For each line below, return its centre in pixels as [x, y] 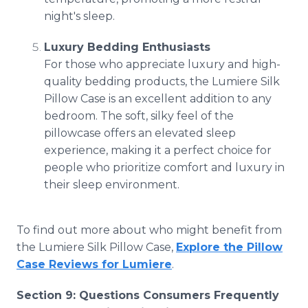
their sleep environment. [112, 185]
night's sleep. [79, 16]
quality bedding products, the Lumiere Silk [162, 81]
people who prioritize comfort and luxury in [164, 167]
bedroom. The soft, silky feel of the [139, 116]
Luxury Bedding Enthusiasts [127, 47]
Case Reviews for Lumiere [94, 264]
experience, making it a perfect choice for [158, 150]
